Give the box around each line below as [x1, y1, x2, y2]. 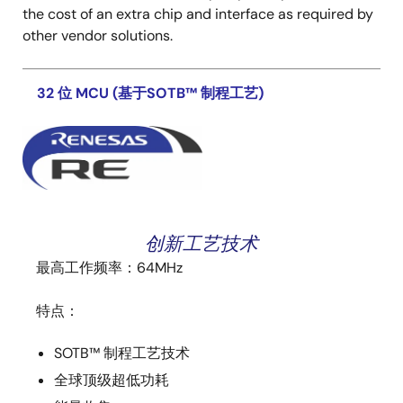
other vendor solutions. [22, 25, 173, 45]
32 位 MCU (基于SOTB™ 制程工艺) [37, 83, 264, 103]
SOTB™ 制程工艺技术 [54, 343, 190, 363]
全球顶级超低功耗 [54, 370, 169, 390]
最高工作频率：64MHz [36, 257, 183, 277]
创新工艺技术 [145, 230, 258, 255]
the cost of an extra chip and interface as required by [22, 4, 373, 23]
